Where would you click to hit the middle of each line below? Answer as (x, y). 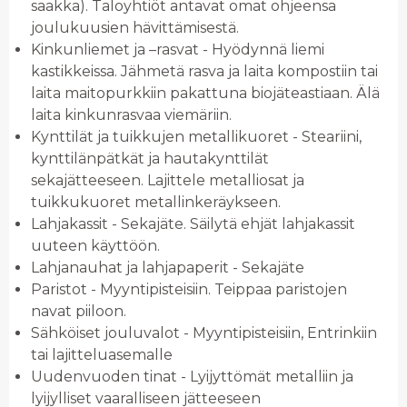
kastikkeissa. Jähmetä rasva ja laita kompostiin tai (204, 72)
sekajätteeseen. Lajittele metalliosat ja (168, 181)
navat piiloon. (79, 312)
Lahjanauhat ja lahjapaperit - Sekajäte (168, 268)
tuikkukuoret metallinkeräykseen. (156, 203)
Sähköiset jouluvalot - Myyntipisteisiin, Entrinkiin (204, 333)
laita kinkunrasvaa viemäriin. (133, 115)
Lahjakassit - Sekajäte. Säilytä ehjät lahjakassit (193, 224)
